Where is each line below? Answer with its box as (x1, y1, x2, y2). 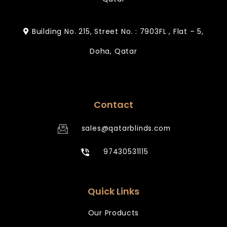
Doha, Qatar (90, 46, 137, 56)
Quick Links (88, 185, 139, 198)
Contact (94, 98, 133, 111)
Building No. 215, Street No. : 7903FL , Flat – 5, (29, 26, 204, 36)
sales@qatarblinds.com (81, 124, 171, 134)
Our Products (88, 208, 139, 218)
